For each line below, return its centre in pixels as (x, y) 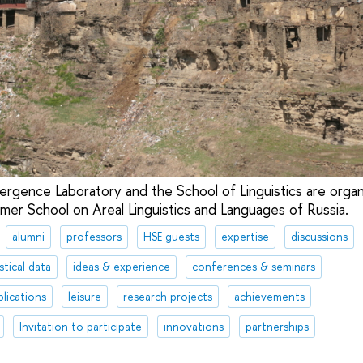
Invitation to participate (80, 326)
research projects (167, 297)
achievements (269, 297)
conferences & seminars (253, 267)
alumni (28, 237)
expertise (245, 237)
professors (94, 237)
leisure (84, 297)
